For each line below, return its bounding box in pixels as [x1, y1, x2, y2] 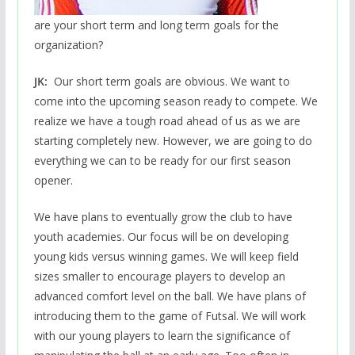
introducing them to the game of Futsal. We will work [33, 307, 306, 323]
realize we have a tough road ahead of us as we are [33, 113, 300, 128]
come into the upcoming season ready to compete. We [33, 93, 318, 109]
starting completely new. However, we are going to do [33, 132, 312, 148]
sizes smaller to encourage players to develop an [33, 268, 285, 284]
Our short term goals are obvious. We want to [53, 73, 290, 89]
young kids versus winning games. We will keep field [33, 248, 299, 264]
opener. [33, 172, 73, 188]
